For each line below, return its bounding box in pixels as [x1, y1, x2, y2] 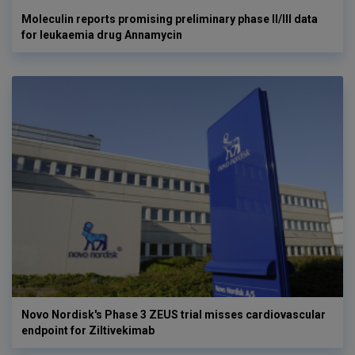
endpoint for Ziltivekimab [21, 323, 155, 337]
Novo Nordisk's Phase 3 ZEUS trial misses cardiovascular [21, 307, 326, 321]
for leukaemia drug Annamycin [21, 29, 182, 42]
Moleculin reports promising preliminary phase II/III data [21, 13, 318, 26]
